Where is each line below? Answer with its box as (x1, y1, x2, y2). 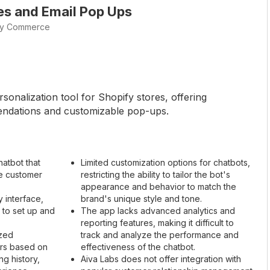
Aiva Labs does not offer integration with (81, 253, 241, 264)
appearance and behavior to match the (81, 181, 236, 192)
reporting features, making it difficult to (81, 217, 234, 228)
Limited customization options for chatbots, (81, 157, 250, 168)
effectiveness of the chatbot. (81, 241, 195, 252)
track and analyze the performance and (81, 229, 239, 240)
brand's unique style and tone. (81, 193, 202, 204)
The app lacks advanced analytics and (81, 205, 235, 216)
